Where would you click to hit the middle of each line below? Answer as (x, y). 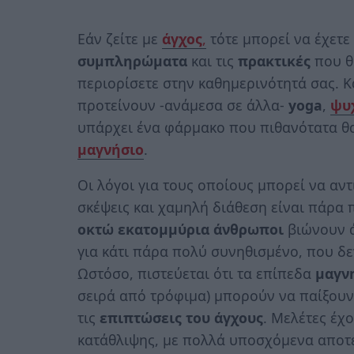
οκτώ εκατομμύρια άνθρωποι (181, 230)
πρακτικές (274, 60)
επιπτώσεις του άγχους (181, 318)
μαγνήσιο (111, 149)
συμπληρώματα (132, 60)
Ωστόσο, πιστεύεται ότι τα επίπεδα (196, 274)
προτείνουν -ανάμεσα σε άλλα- (183, 105)
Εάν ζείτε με (120, 38)
